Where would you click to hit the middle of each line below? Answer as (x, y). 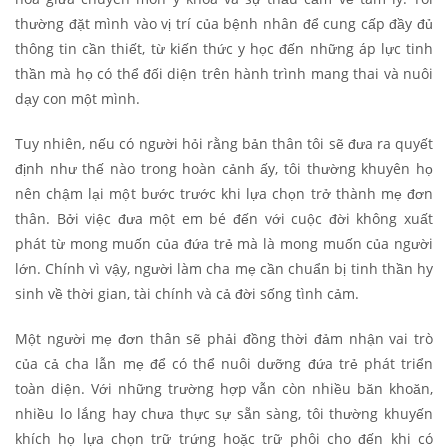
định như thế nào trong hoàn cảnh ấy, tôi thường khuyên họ (224, 169)
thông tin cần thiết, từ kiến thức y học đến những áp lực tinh (224, 49)
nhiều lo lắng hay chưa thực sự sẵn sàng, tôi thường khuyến (224, 414)
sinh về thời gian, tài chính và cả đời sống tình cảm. (189, 294)
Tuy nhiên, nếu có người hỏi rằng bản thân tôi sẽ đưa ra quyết (224, 144)
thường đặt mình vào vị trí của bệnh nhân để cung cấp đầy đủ (224, 24)
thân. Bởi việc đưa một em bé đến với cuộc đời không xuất (224, 219)
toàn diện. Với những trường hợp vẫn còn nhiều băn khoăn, (224, 389)
